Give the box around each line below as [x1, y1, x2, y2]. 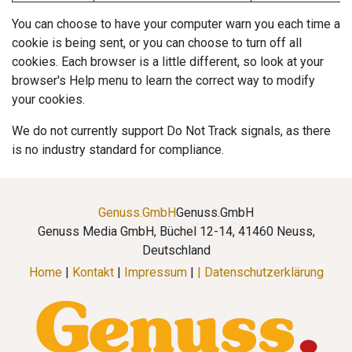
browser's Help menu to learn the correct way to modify [12, 73, 315, 88]
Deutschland [141, 243, 211, 258]
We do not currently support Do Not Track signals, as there [12, 123, 331, 138]
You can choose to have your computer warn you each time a [12, 16, 340, 31]
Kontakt [71, 265, 114, 280]
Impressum [123, 265, 187, 280]
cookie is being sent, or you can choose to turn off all [12, 35, 302, 50]
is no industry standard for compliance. [12, 142, 224, 157]
